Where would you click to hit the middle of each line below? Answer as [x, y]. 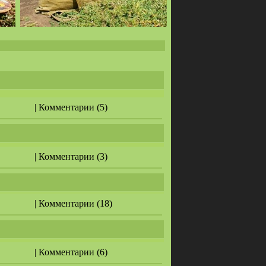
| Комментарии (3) [71, 156]
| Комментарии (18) [73, 203]
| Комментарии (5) [71, 107]
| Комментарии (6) [71, 252]
